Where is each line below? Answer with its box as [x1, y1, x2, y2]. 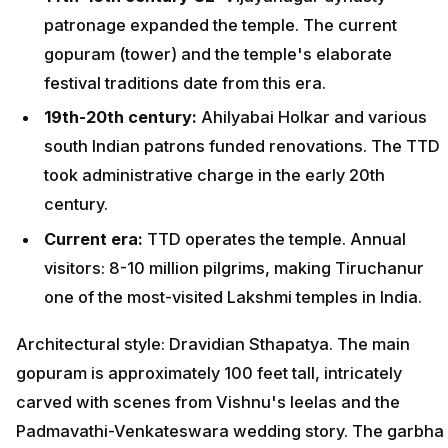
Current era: [44, 229, 147, 250]
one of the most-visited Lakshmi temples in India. [44, 287, 422, 308]
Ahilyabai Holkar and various [201, 107, 427, 128]
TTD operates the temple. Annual [147, 229, 406, 250]
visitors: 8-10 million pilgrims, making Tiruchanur [44, 258, 424, 279]
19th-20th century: [44, 107, 201, 128]
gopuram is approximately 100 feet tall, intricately [16, 362, 402, 383]
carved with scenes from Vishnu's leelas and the [16, 391, 400, 412]
